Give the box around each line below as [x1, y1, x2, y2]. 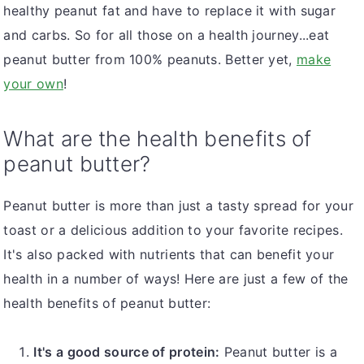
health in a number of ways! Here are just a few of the [3, 271, 349, 288]
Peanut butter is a [219, 344, 338, 361]
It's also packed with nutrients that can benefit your [3, 246, 335, 263]
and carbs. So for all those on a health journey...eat [3, 27, 330, 44]
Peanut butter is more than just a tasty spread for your [3, 197, 353, 214]
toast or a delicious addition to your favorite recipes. [3, 222, 343, 239]
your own [3, 76, 63, 93]
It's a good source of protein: [33, 344, 220, 361]
